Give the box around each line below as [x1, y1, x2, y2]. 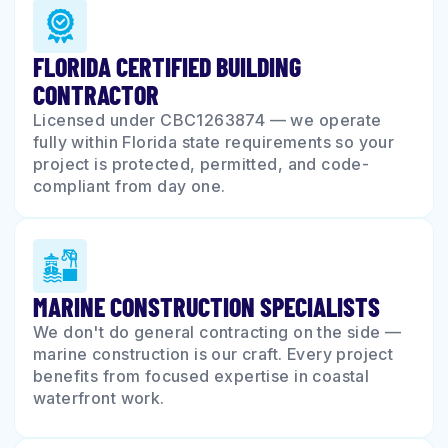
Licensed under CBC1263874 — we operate [33, 110, 382, 130]
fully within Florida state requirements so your [33, 132, 395, 152]
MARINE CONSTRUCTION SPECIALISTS [33, 291, 380, 322]
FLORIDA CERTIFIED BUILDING [33, 51, 301, 82]
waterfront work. [33, 388, 165, 408]
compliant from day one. [33, 176, 226, 196]
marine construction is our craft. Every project [33, 344, 394, 364]
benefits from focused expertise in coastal [33, 366, 370, 386]
